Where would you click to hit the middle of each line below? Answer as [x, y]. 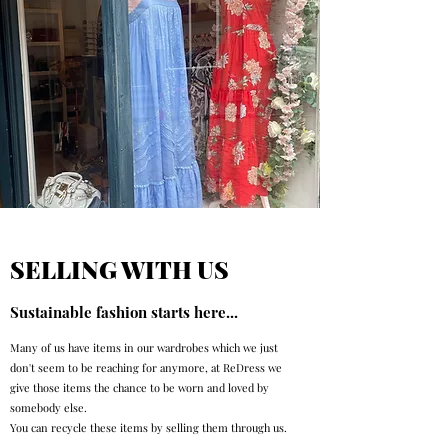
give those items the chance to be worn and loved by [139, 387]
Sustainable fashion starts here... [124, 312]
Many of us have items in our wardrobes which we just [144, 347]
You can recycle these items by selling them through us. [148, 427]
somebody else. [48, 407]
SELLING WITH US [119, 269]
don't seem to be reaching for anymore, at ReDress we [146, 367]
